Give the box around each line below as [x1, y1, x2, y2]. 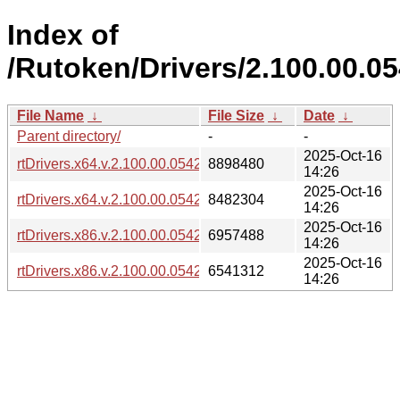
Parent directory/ [17, 128, 121, 144]
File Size [208, 107, 264, 123]
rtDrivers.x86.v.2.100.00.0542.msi [17, 262, 228, 279]
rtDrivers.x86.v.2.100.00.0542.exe [17, 227, 229, 243]
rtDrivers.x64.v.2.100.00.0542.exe [17, 155, 229, 171]
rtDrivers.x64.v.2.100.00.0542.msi [17, 191, 228, 207]
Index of [7, 19, 119, 52]
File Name [17, 107, 84, 123]
